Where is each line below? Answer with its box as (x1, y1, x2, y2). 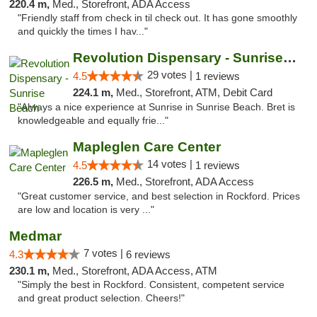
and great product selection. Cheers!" (18, 293, 185, 304)
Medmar (9, 229, 62, 243)
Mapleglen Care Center (72, 139, 221, 154)
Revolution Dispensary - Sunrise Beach (282, 50, 296, 65)
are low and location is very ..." (18, 204, 154, 215)
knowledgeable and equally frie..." (18, 115, 168, 126)
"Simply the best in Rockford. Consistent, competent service (18, 279, 284, 290)
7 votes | (83, 247, 126, 259)
